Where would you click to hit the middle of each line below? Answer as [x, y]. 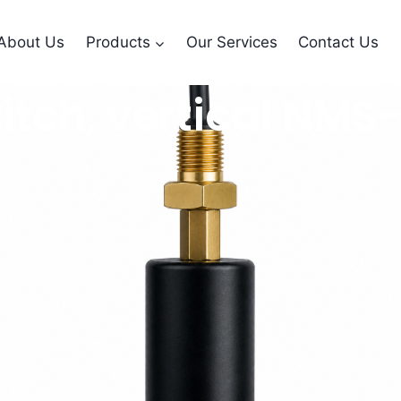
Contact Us [338, 42]
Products [118, 42]
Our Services [231, 42]
